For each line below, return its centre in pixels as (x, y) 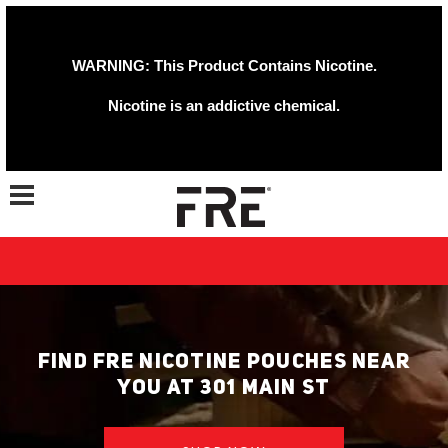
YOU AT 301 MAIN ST (224, 388)
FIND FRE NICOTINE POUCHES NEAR (224, 362)
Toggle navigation (56, 183)
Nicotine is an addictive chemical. (224, 105)
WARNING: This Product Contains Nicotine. (224, 65)
